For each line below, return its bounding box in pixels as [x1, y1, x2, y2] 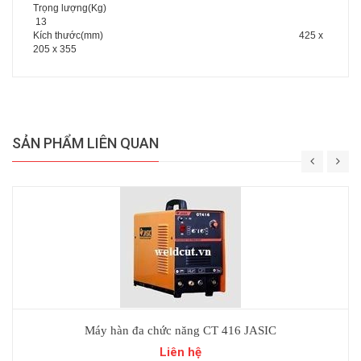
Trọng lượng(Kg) [33, 2, 324, 14]
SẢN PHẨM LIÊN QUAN [12, 134, 159, 151]
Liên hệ [160, 344, 201, 359]
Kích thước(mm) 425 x [33, 29, 323, 41]
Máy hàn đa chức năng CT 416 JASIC [85, 323, 276, 337]
